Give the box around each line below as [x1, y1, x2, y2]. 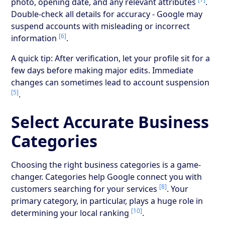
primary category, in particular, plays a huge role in [11, 195, 203, 206]
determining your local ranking [11, 207, 132, 218]
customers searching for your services [11, 183, 160, 194]
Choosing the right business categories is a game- [11, 159, 201, 170]
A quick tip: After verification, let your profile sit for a [11, 52, 210, 64]
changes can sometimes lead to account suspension [11, 76, 210, 88]
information [11, 32, 59, 44]
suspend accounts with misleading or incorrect [11, 20, 190, 32]
